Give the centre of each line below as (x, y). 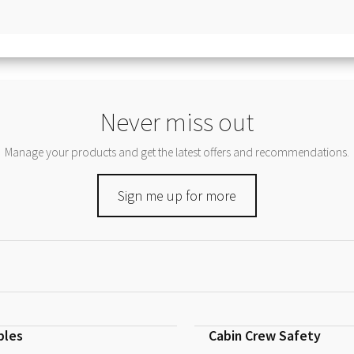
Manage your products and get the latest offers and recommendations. (177, 153)
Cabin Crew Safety (264, 336)
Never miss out (177, 122)
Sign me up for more (177, 195)
